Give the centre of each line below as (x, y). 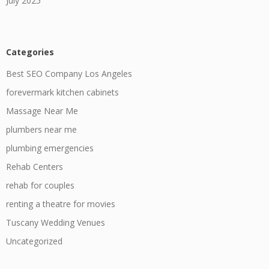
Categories (30, 52)
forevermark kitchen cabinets (62, 92)
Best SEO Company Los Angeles (69, 74)
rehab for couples (40, 185)
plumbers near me (41, 129)
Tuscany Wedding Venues (56, 222)
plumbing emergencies (50, 148)
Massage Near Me (42, 111)
